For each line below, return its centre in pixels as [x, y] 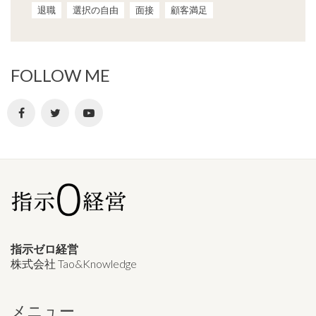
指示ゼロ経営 [44, 249]
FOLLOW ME [60, 75]
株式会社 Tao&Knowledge [74, 264]
